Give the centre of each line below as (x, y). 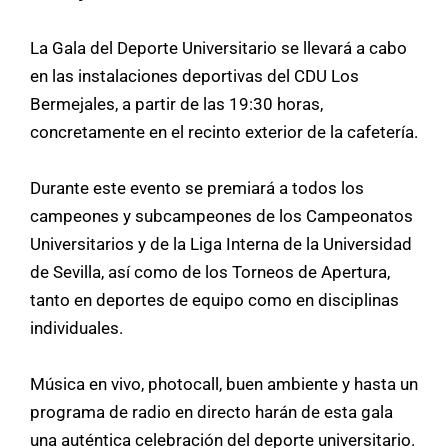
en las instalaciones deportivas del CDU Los (194, 75)
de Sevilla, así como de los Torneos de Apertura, (210, 271)
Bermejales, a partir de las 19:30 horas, (176, 103)
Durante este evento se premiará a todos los (197, 187)
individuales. (76, 327)
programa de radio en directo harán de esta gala (211, 411)
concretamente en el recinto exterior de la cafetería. (224, 131)
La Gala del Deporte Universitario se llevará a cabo (218, 47)
